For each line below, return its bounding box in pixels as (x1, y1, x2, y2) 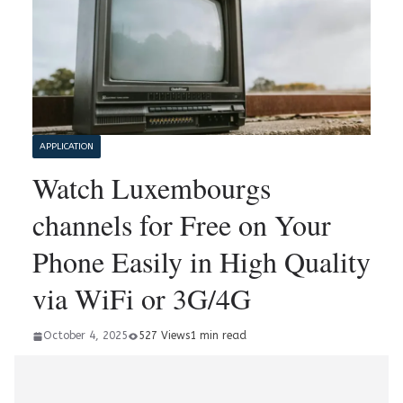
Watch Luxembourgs (32, 168, 271, 208)
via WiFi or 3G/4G (32, 279, 251, 318)
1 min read (190, 329, 246, 343)
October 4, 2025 (43, 329, 128, 343)
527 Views (139, 329, 190, 343)
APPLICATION (40, 141, 94, 153)
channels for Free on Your (32, 205, 331, 245)
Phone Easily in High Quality (32, 242, 371, 282)
